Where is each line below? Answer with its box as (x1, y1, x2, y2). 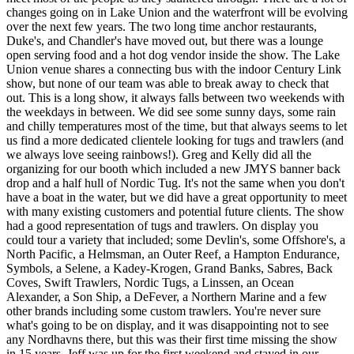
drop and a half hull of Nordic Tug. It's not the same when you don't (6, 175, 345, 190)
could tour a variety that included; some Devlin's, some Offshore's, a (6, 232, 345, 247)
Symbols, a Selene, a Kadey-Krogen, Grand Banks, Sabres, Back (6, 261, 333, 275)
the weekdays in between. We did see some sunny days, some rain (6, 104, 336, 119)
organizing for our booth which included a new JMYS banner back (6, 161, 341, 175)
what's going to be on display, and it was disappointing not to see (6, 318, 329, 332)
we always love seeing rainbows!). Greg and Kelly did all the (6, 147, 311, 161)
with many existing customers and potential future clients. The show (6, 204, 345, 218)
